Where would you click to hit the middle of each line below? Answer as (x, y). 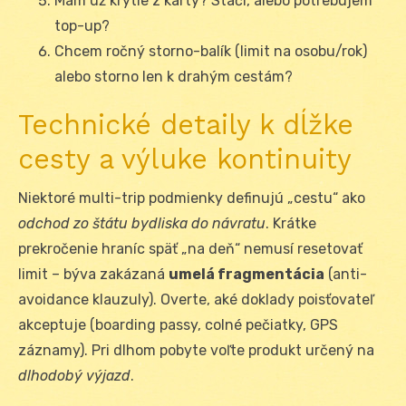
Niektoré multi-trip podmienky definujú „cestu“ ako (192, 198)
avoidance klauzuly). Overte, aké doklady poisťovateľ (196, 300)
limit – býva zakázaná (93, 275)
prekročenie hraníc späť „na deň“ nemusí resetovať (190, 249)
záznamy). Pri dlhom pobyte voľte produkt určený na (196, 351)
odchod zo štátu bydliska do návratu (142, 224)
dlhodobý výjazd (74, 376)
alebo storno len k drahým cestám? (174, 77)
